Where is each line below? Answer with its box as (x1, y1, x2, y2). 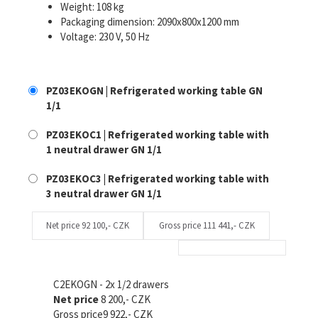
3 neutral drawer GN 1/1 (46, 186, 162, 200)
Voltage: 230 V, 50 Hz (60, 29, 150, 43)
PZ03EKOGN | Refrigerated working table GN (46, 83, 263, 97)
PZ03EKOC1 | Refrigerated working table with (46, 127, 269, 141)
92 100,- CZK (82, 219, 129, 231)
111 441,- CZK (202, 219, 255, 231)
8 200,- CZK (101, 292, 150, 306)
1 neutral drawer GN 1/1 (46, 142, 162, 156)
